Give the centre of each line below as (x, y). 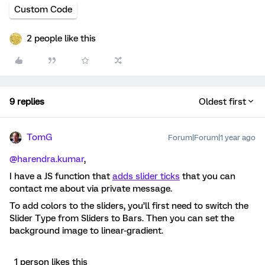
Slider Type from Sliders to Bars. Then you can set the (122, 218)
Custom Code (43, 9)
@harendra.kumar (47, 159)
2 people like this (61, 38)
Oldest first (222, 101)
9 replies (27, 101)
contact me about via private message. (91, 188)
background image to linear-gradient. (86, 230)
